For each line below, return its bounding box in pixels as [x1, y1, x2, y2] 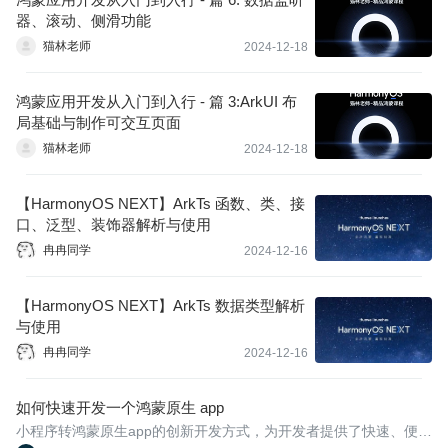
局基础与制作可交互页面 [16, 114, 181, 131]
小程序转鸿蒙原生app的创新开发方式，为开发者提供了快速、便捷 [16, 422, 432, 439]
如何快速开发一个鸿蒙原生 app [16, 399, 224, 416]
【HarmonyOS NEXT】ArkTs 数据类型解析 [16, 297, 305, 314]
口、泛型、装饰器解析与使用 [16, 216, 211, 233]
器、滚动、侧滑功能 [16, 12, 151, 29]
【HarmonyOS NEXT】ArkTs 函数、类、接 [16, 195, 305, 212]
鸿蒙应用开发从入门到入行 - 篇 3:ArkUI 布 [16, 93, 297, 110]
